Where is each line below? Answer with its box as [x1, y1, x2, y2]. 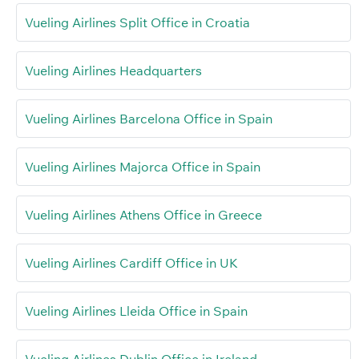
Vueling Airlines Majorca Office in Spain [25, 158, 260, 175]
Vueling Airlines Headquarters [25, 62, 202, 79]
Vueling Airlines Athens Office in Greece [25, 206, 262, 223]
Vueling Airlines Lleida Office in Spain [25, 302, 248, 319]
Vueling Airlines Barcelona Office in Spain [25, 110, 272, 127]
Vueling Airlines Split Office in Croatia [25, 14, 250, 30]
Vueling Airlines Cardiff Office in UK [25, 254, 238, 271]
